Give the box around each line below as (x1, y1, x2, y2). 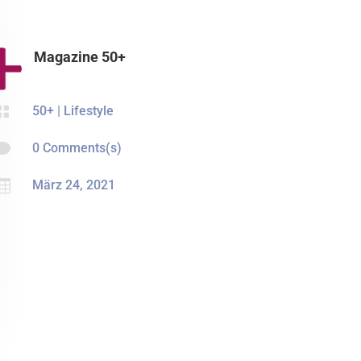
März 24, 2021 (32, 177, 116, 193)
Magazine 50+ (34, 48, 127, 65)
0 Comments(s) (32, 140, 122, 156)
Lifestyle (64, 103, 114, 118)
